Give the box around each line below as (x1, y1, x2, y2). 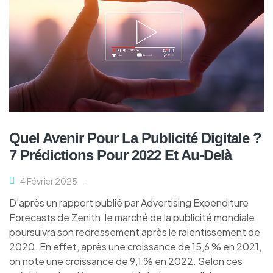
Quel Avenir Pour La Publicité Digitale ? (9, 130, 261, 147)
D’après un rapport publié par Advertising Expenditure (9, 196, 249, 210)
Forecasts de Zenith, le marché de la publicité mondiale (9, 211, 255, 224)
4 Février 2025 (20, 175, 77, 187)
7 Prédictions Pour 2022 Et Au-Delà (9, 147, 232, 164)
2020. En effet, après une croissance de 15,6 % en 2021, (9, 240, 261, 253)
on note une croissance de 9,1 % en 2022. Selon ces (9, 255, 243, 268)
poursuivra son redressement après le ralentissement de (9, 225, 260, 239)
